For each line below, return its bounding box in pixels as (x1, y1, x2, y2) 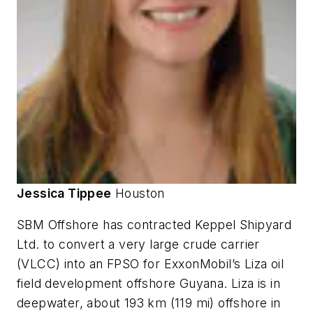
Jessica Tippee (17, 185, 112, 201)
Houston (111, 185, 165, 201)
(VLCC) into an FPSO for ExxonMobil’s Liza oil (17, 256, 284, 272)
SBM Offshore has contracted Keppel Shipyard (17, 217, 292, 233)
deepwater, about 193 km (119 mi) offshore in (17, 296, 281, 311)
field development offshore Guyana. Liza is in (17, 276, 280, 291)
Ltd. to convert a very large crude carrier (17, 237, 260, 252)
